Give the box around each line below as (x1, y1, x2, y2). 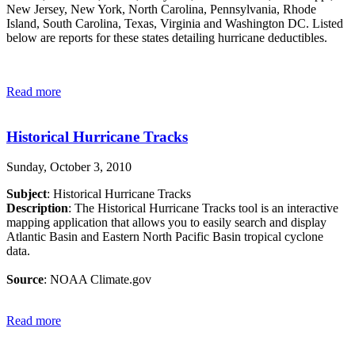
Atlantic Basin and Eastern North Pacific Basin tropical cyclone (6, 230, 323, 244)
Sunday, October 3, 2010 (6, 160, 132, 174)
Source (6, 273, 44, 287)
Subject (6, 187, 47, 201)
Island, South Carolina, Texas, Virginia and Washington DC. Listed (6, 16, 343, 30)
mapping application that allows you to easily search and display (6, 216, 326, 230)
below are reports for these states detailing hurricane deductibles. (6, 30, 327, 44)
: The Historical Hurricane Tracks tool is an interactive (68, 201, 338, 216)
